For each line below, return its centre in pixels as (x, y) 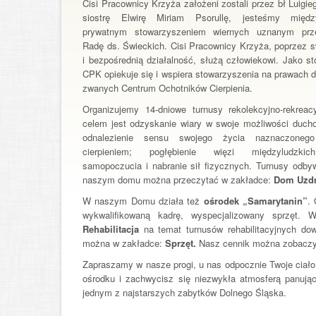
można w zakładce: (124, 243)
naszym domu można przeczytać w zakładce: (178, 180)
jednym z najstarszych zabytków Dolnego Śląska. (184, 292)
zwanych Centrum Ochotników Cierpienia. (168, 88)
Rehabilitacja (111, 229)
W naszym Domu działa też (143, 201)
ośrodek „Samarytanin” (256, 201)
